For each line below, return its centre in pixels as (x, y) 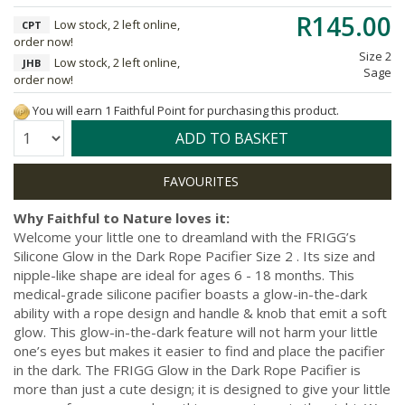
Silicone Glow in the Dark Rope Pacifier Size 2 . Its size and (194, 255)
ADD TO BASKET (231, 138)
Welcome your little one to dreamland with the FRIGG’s (185, 236)
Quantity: (36, 134)
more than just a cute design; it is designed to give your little (202, 388)
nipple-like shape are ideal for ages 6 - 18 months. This (184, 274)
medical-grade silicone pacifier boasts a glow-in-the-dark (190, 293)
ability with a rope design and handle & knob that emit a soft (200, 312)
